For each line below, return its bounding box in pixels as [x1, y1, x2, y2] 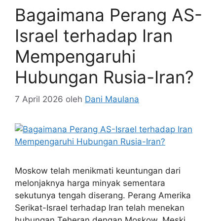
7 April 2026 [15, 94, 63, 104]
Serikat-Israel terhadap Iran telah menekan [15, 202, 184, 213]
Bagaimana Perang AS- [15, 4, 202, 26]
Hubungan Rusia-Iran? [15, 67, 194, 88]
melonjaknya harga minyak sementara [15, 178, 165, 188]
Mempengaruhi [15, 46, 136, 67]
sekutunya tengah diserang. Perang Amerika [15, 190, 191, 200]
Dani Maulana [85, 94, 139, 104]
